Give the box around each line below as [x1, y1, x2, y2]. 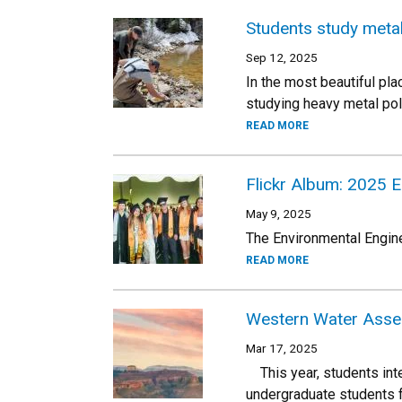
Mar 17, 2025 [246, 341, 318, 355]
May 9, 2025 [246, 206, 311, 221]
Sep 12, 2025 [246, 50, 318, 65]
